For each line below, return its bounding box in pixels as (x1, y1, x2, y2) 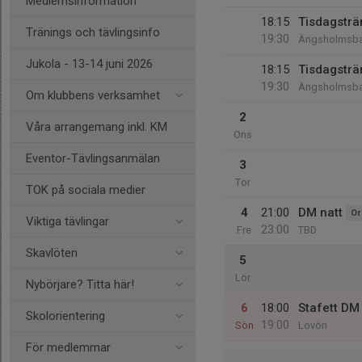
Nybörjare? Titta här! (26, 277, 134, 292)
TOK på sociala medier (26, 183, 145, 197)
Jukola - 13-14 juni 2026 (26, 57, 153, 71)
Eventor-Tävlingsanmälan (26, 151, 160, 166)
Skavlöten (26, 246, 78, 260)
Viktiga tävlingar (26, 214, 109, 229)
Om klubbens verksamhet (26, 88, 160, 103)
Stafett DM (298, 301, 360, 315)
